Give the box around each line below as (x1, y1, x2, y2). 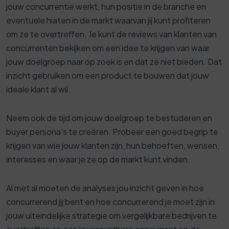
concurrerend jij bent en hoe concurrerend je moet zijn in (6, 196, 215, 208)
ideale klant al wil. (6, 84, 71, 95)
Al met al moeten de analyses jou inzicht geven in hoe (6, 182, 204, 194)
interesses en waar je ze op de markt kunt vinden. (6, 154, 190, 165)
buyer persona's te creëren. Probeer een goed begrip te (6, 126, 218, 138)
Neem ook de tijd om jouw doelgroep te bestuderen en (6, 112, 212, 124)
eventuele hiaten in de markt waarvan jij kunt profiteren (6, 15, 211, 26)
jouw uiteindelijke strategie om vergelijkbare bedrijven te (6, 210, 217, 221)
